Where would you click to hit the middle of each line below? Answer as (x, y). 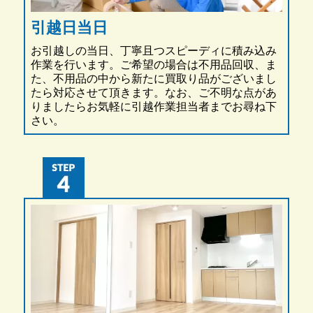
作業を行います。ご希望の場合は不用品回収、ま (153, 65)
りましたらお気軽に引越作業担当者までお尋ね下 (153, 107)
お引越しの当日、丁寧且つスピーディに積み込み (153, 51)
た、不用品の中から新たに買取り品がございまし (153, 79)
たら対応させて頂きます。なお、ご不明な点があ (153, 93)
